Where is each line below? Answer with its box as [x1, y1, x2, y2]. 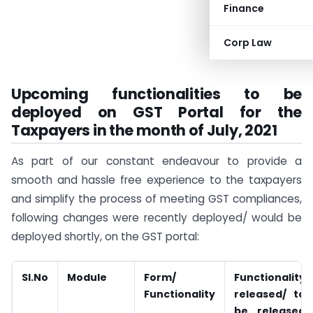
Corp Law [224, 36, 272, 50]
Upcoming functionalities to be [11, 84, 302, 104]
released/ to [234, 287, 305, 302]
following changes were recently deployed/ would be [11, 210, 302, 225]
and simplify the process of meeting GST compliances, [11, 191, 302, 206]
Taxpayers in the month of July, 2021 [11, 120, 277, 140]
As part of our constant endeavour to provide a [11, 153, 302, 168]
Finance [224, 1, 264, 15]
